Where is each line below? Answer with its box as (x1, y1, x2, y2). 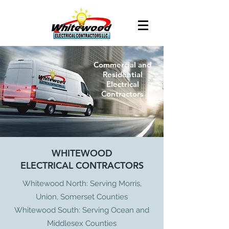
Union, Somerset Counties (36, 192, 128, 201)
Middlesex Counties (47, 219, 117, 228)
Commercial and (94, 60, 151, 70)
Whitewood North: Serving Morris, (22, 179, 142, 188)
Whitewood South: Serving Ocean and (14, 205, 149, 215)
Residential (102, 70, 143, 79)
